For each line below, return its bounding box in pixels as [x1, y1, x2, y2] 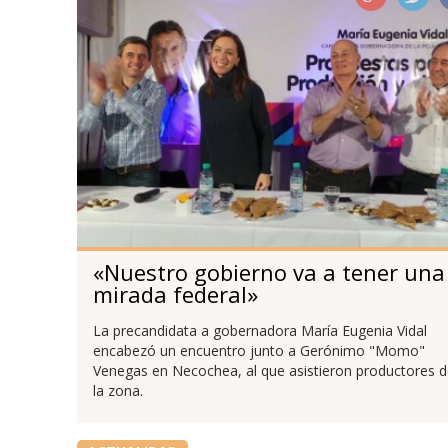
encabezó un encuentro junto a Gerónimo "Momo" [92, 340, 425, 360]
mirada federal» [92, 278, 258, 309]
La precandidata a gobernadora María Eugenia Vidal [92, 320, 427, 340]
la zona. [92, 380, 143, 400]
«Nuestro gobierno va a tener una [92, 256, 445, 287]
